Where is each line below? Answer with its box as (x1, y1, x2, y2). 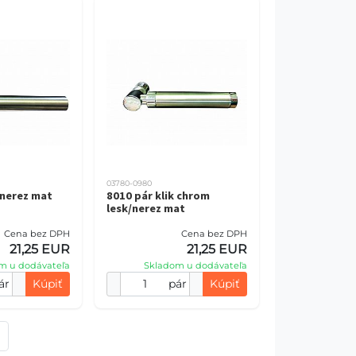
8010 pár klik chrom (106, 188, 210, 203)
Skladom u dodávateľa (144, 260, 247, 271)
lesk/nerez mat (106, 201, 185, 215)
